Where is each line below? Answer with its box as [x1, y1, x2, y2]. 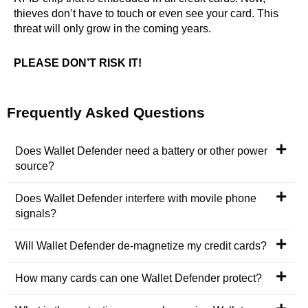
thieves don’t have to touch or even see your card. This [14, 8, 278, 20]
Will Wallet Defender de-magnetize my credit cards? [15, 239, 267, 252]
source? [15, 159, 54, 172]
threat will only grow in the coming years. [14, 23, 211, 35]
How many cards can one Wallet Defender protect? [15, 272, 262, 284]
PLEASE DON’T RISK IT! [14, 57, 142, 69]
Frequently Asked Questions [7, 104, 205, 121]
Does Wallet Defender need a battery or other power [15, 144, 267, 157]
